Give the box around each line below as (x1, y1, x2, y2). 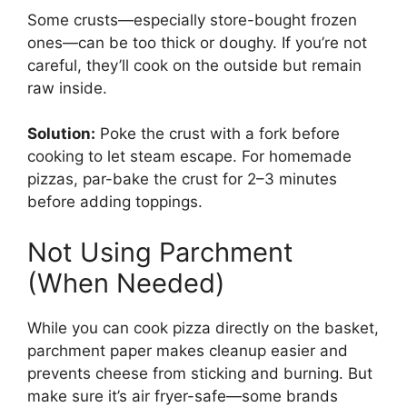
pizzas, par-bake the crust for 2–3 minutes (27, 170, 337, 189)
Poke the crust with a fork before (95, 124, 340, 144)
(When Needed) (27, 266, 225, 299)
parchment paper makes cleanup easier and (27, 341, 348, 360)
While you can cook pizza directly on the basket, (27, 318, 379, 337)
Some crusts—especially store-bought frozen (27, 10, 357, 29)
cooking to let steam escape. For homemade (27, 147, 352, 166)
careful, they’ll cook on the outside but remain (27, 55, 362, 74)
